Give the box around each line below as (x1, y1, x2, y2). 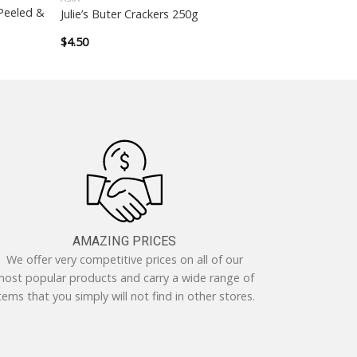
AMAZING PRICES (73, 233, 176, 249)
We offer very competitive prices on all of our (6, 252, 243, 268)
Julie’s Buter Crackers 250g (60, 6, 198, 22)
